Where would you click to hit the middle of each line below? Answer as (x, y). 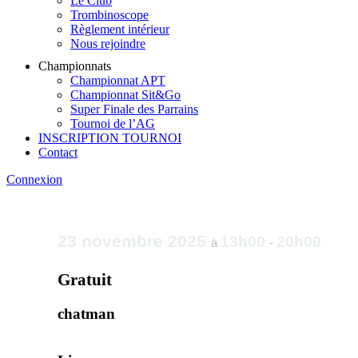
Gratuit (85, 280)
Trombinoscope (109, 15)
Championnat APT (118, 80)
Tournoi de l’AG (113, 123)
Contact (58, 152)
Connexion (34, 179)
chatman (86, 313)
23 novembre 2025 (134, 241)
